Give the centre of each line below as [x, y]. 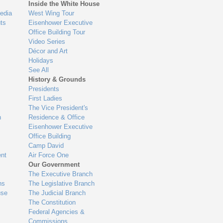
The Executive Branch [61, 174]
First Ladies [46, 98]
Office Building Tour [57, 32]
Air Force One [49, 155]
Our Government [54, 165]
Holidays [41, 60]
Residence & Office [57, 117]
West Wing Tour [52, 13]
